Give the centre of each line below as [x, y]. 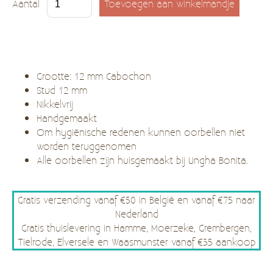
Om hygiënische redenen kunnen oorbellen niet [141, 132]
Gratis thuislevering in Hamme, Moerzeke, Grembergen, [136, 227]
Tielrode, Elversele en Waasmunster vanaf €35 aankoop [136, 241]
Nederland [136, 213]
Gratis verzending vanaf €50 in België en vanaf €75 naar [136, 199]
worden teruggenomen [87, 146]
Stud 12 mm [62, 90]
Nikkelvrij [55, 104]
